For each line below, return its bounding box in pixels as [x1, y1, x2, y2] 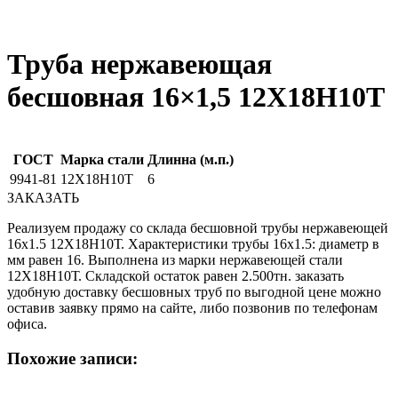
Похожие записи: [7, 348, 138, 368]
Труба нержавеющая [7, 48, 272, 81]
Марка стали [60, 151, 144, 167]
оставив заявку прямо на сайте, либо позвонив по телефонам [7, 299, 378, 315]
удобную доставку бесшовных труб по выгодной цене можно [7, 283, 381, 299]
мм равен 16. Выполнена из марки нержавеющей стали [7, 251, 343, 267]
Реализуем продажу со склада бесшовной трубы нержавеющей [7, 219, 388, 235]
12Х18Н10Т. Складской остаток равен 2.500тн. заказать [7, 267, 344, 283]
